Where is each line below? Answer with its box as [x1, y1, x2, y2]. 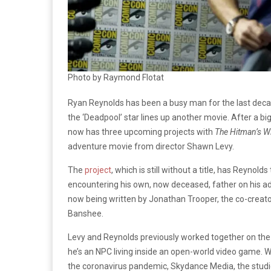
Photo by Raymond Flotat [68, 72, 164, 82]
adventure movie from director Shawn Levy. [68, 141, 234, 151]
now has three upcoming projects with [68, 126, 215, 137]
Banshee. [68, 208, 103, 218]
